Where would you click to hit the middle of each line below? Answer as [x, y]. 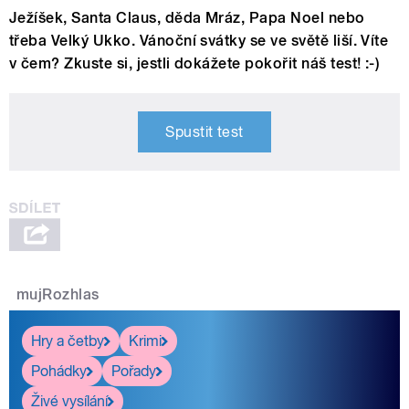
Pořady [134, 371]
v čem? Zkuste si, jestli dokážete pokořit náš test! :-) [195, 64]
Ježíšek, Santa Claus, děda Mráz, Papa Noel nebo [187, 18]
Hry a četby [68, 341]
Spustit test [204, 132]
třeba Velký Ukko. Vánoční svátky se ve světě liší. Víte [199, 41]
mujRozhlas [58, 295]
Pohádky [59, 371]
